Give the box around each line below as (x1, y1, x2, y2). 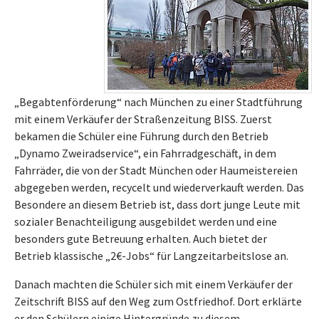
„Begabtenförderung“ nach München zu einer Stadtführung (14, 95, 303, 109)
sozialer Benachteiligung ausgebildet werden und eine (14, 214, 277, 229)
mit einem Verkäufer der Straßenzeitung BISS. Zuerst (14, 112, 272, 126)
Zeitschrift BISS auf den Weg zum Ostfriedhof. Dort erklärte (14, 294, 302, 308)
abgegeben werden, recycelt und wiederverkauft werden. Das (14, 180, 304, 194)
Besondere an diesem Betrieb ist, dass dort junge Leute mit (14, 197, 300, 211)
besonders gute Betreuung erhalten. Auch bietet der (14, 231, 267, 246)
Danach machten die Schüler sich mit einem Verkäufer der (14, 277, 293, 291)
